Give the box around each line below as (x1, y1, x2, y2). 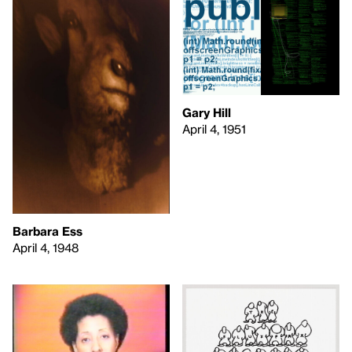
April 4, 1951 (182, 122, 246, 137)
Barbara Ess (13, 223, 82, 238)
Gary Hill (182, 105, 231, 120)
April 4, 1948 (13, 240, 79, 255)
